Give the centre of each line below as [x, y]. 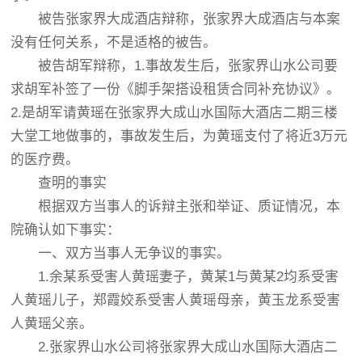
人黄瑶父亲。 [52, 324]
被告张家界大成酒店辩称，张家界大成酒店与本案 [176, 19]
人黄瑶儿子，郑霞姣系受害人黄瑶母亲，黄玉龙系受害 [176, 300]
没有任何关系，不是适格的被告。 [114, 42]
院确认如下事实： [66, 230]
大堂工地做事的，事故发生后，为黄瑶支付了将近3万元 [179, 136]
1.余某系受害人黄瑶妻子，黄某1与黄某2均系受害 [175, 277]
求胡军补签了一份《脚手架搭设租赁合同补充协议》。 [176, 89]
